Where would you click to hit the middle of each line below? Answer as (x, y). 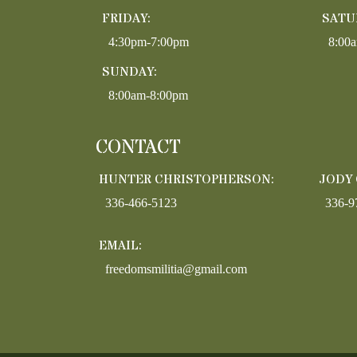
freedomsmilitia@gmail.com (176, 269)
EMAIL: (120, 245)
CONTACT (138, 147)
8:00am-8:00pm (148, 95)
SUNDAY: (129, 71)
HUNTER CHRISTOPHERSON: (186, 179)
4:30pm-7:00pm (149, 41)
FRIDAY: (126, 18)
